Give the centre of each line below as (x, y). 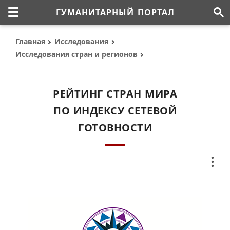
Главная (30, 41)
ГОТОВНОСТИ (115, 128)
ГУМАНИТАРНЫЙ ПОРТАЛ (115, 12)
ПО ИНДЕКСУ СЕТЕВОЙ (115, 111)
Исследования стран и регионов (76, 54)
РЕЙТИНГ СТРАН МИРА (115, 94)
